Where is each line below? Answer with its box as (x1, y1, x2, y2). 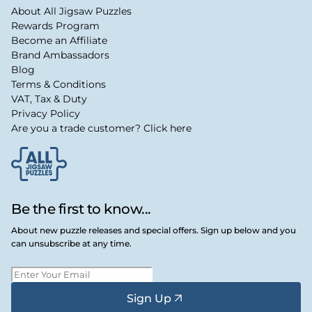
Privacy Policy (11, 107, 80, 120)
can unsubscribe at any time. (11, 238, 132, 249)
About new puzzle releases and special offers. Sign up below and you (11, 225, 296, 236)
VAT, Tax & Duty (11, 93, 87, 106)
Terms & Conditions (11, 78, 106, 91)
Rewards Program (11, 19, 100, 33)
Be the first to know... (11, 201, 151, 218)
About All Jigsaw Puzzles (11, 5, 132, 18)
